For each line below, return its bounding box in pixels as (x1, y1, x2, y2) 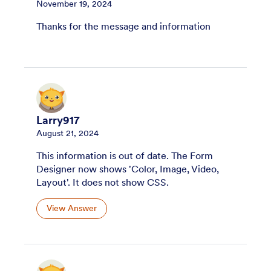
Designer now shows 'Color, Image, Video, (36, 162, 219, 175)
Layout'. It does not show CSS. (36, 175, 169, 188)
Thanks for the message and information (36, 19, 211, 32)
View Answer (47, 203, 97, 214)
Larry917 (36, 113, 80, 127)
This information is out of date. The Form (36, 149, 213, 162)
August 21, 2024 (36, 127, 99, 139)
